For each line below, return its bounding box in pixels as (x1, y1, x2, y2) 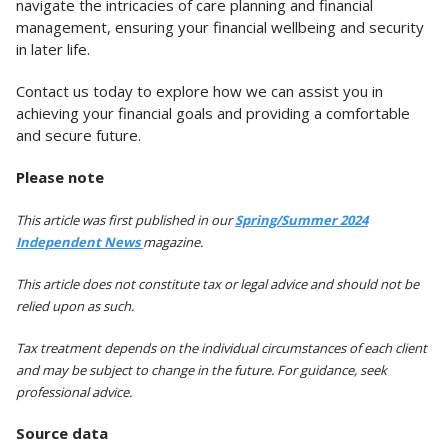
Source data (16, 423, 108, 444)
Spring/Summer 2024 (235, 211, 368, 230)
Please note (16, 167, 104, 188)
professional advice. (16, 383, 132, 402)
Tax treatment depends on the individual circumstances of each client (16, 339, 427, 358)
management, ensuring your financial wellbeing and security (16, 17, 424, 38)
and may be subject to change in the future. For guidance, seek (16, 361, 387, 380)
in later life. (16, 39, 90, 60)
